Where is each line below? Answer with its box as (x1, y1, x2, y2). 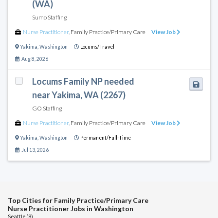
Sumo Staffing (32, 13, 67, 21)
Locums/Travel (80, 43, 114, 50)
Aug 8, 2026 (19, 55, 48, 62)
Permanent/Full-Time (80, 134, 131, 141)
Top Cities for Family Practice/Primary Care (8, 196, 148, 204)
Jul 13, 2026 (19, 146, 49, 153)
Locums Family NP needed (32, 75, 134, 87)
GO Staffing (32, 104, 62, 112)
